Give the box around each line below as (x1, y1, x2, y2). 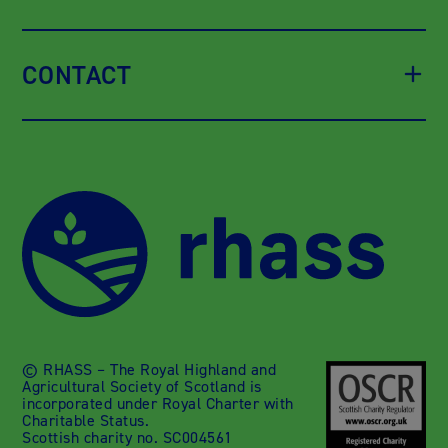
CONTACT (22, 57, 132, 92)
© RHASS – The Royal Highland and (22, 358, 277, 380)
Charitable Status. (22, 409, 150, 431)
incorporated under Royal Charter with (22, 392, 294, 414)
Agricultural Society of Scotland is (22, 375, 262, 397)
